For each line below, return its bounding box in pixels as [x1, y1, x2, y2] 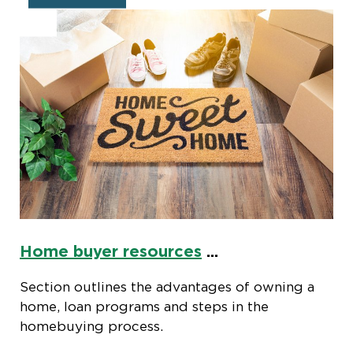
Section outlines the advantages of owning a [20, 278, 314, 294]
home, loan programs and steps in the [20, 298, 269, 314]
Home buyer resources [20, 241, 202, 259]
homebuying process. [20, 318, 163, 333]
